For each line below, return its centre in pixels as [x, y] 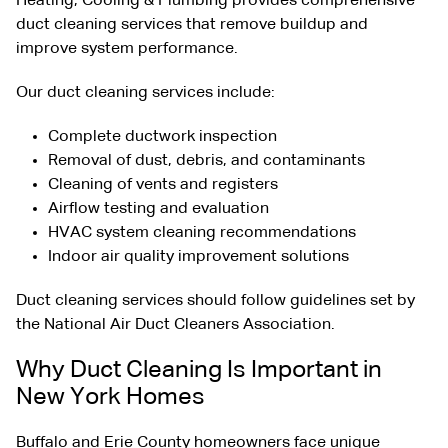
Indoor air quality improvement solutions [198, 256]
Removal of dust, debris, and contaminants [206, 160]
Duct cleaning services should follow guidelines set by [215, 300]
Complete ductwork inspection [162, 136]
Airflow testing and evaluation [158, 208]
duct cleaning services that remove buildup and [192, 24]
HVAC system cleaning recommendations [202, 232]
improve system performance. [127, 48]
